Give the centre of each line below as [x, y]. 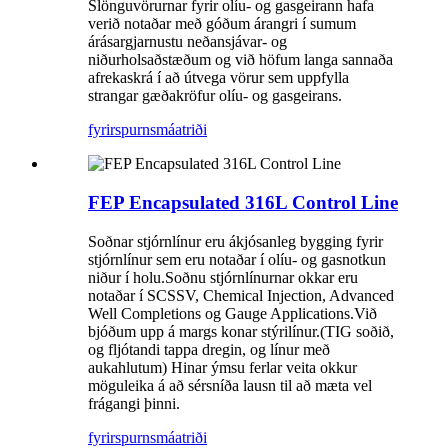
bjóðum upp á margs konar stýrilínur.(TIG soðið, [241, 331]
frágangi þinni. [134, 403]
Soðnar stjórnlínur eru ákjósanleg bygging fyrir [235, 241]
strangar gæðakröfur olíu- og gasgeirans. [215, 96]
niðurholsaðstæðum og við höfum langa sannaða [240, 60]
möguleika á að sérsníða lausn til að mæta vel [230, 385]
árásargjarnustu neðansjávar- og [187, 42]
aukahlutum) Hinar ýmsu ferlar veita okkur [222, 367]
